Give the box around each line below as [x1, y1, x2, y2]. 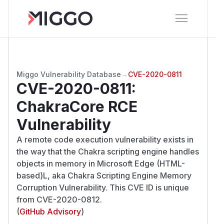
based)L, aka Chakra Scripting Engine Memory [16, 170, 191, 180]
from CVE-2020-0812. [16, 194, 102, 204]
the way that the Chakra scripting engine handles [16, 146, 199, 156]
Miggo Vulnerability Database [16, 69, 121, 78]
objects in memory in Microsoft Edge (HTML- [16, 158, 185, 168]
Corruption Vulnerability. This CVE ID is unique [16, 182, 189, 192]
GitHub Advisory [19, 206, 81, 216]
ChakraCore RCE [16, 97, 137, 115]
